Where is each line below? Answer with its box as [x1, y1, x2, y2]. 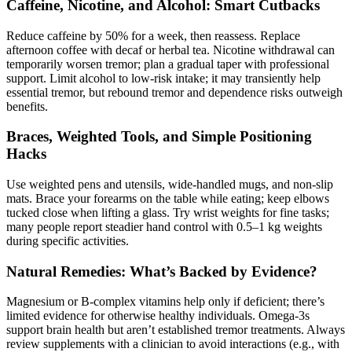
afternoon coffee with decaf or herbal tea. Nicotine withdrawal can [6, 42, 335, 57]
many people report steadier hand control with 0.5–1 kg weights [6, 220, 322, 233]
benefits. [6, 99, 48, 113]
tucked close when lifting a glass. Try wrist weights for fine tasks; [6, 206, 329, 219]
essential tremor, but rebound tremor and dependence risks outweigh [6, 85, 343, 99]
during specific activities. [6, 234, 129, 247]
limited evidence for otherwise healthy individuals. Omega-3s [6, 309, 310, 323]
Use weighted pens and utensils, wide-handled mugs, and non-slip [6, 178, 333, 191]
